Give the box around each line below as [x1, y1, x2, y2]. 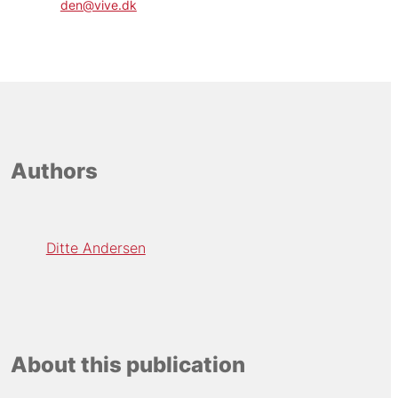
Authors [10, 157, 98, 184]
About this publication [10, 351, 245, 378]
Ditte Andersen [45, 239, 146, 258]
